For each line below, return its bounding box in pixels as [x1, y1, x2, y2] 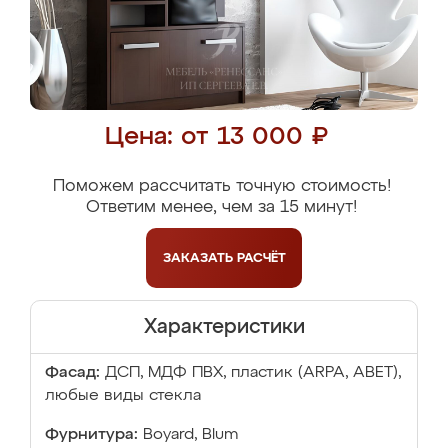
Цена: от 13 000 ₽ [105, 125, 328, 150]
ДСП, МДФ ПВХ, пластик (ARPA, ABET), [105, 365, 401, 381]
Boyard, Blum [143, 427, 238, 443]
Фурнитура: [45, 427, 138, 443]
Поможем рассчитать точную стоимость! [52, 178, 391, 195]
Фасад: [45, 365, 100, 381]
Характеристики [143, 317, 305, 337]
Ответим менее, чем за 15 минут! [86, 199, 357, 216]
